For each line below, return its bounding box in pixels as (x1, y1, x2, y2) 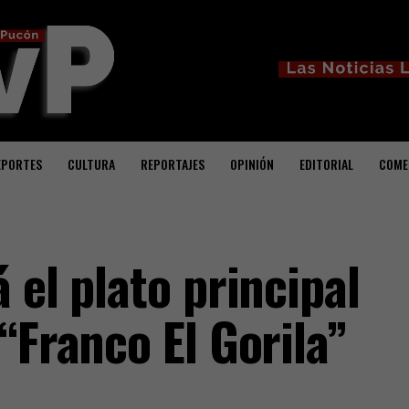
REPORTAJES (141, 154, 204, 173)
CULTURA (68, 154, 115, 173)
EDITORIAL (299, 154, 353, 173)
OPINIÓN (230, 154, 274, 173)
